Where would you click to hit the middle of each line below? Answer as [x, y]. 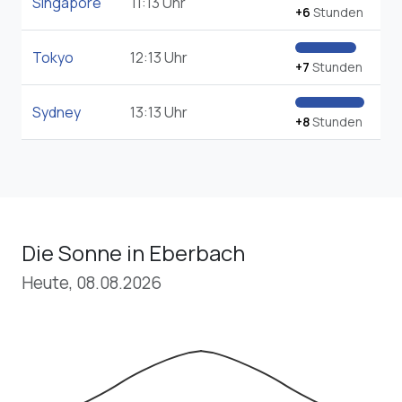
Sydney [57, 113]
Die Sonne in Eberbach [133, 253]
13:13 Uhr [158, 113]
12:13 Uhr [158, 58]
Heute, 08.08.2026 [92, 283]
